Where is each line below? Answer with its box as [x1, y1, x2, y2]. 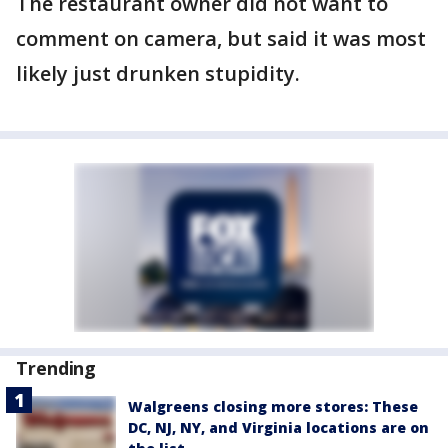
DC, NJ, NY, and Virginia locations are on [128, 418, 429, 437]
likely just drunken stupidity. [16, 60, 300, 87]
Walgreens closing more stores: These [128, 397, 418, 416]
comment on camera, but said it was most [16, 25, 426, 52]
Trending [16, 356, 97, 380]
